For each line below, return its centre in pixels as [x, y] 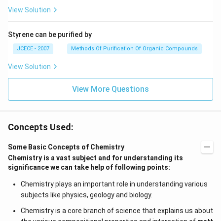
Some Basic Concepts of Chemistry [66, 147]
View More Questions [110, 89]
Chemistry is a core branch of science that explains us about [117, 211]
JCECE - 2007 [33, 49]
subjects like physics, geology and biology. [86, 195]
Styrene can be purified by [50, 35]
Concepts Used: [41, 127]
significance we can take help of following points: [89, 167]
